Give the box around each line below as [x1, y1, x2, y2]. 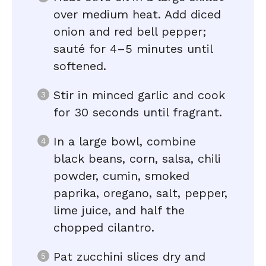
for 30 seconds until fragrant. [53, 105, 222, 119]
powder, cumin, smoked [53, 169, 189, 183]
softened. [53, 59, 106, 73]
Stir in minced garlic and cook [53, 88, 225, 102]
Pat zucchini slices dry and [53, 249, 205, 264]
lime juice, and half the [53, 203, 185, 217]
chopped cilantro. [53, 220, 154, 235]
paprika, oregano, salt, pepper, [53, 186, 227, 200]
